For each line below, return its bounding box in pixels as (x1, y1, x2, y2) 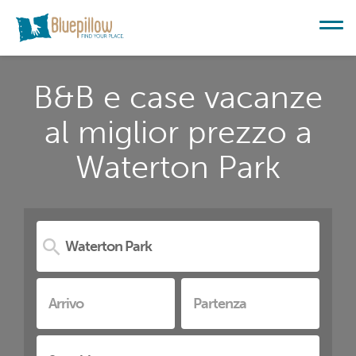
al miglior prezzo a (44, 113, 312, 151)
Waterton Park (75, 148, 281, 186)
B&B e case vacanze (33, 78, 323, 116)
